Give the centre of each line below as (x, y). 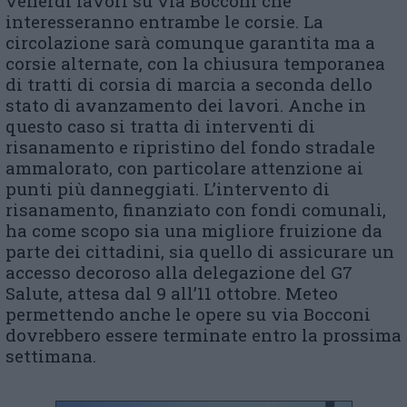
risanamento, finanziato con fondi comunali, (196, 210)
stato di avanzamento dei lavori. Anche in (186, 105)
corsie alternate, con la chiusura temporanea (195, 64)
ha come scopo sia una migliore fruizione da (194, 231)
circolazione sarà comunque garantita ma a (190, 43)
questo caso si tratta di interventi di (160, 126)
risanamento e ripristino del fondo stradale (190, 147)
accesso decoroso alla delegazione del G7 (179, 273)
